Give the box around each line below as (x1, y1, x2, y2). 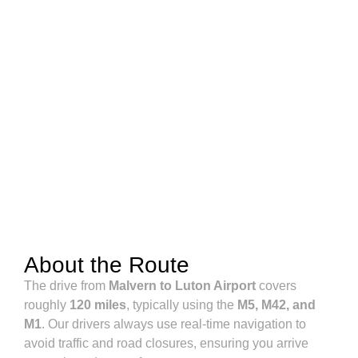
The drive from (24, 278, 109, 292)
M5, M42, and (237, 297, 316, 312)
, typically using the (126, 297, 237, 312)
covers (256, 278, 296, 292)
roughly (24, 297, 70, 312)
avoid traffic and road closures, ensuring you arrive (24, 336, 308, 350)
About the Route (24, 252, 189, 277)
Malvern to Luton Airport (109, 278, 256, 292)
